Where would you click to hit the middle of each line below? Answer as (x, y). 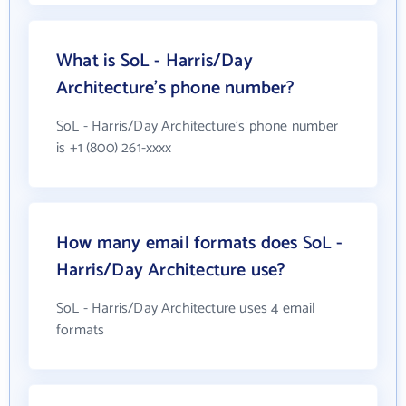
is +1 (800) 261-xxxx (114, 149)
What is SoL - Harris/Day (155, 62)
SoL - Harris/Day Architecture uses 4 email (186, 309)
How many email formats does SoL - (200, 244)
